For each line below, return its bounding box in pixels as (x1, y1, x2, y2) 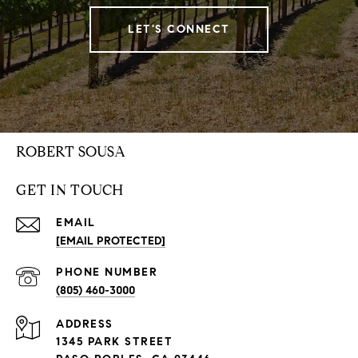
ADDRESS (56, 317, 113, 332)
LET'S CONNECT (128, 22, 230, 37)
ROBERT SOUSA (16, 143, 125, 161)
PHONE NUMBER (56, 265, 157, 280)
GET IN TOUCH (16, 181, 124, 200)
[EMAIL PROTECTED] (56, 234, 165, 249)
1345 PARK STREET (56, 335, 173, 349)
